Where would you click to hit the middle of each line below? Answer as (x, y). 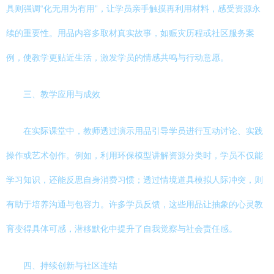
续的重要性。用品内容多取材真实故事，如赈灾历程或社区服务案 (130, 33)
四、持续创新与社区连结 (70, 265)
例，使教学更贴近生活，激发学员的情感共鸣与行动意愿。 (117, 57)
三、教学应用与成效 (62, 94)
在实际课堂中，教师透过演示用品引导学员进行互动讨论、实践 (143, 131)
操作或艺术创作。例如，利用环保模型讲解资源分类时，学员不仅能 (135, 155)
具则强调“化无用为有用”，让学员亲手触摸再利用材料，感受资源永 (133, 9)
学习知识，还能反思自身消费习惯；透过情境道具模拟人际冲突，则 (135, 180)
